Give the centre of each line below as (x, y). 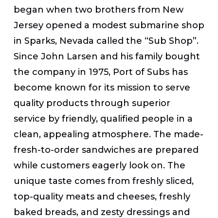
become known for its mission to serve (102, 87)
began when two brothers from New (99, 9)
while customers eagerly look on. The (100, 165)
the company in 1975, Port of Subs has (101, 72)
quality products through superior (92, 103)
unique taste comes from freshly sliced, (104, 181)
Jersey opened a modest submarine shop (109, 25)
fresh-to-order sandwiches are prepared (106, 150)
